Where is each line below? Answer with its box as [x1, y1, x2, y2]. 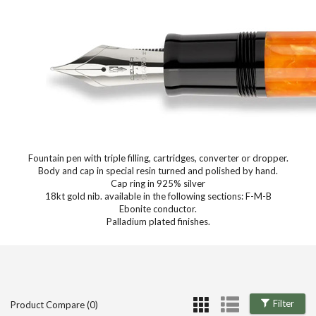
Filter [273, 297, 294, 309]
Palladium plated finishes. [106, 216, 210, 227]
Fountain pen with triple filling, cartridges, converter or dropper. [28, 152, 288, 164]
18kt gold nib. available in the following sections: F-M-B [44, 190, 272, 202]
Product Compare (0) [11, 298, 98, 310]
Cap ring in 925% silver [111, 178, 205, 189]
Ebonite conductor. [119, 203, 197, 214]
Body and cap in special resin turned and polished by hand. [38, 165, 278, 176]
